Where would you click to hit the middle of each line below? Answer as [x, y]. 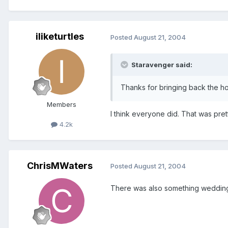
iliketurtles [60, 37]
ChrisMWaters [60, 165]
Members [62, 105]
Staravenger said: [161, 65]
